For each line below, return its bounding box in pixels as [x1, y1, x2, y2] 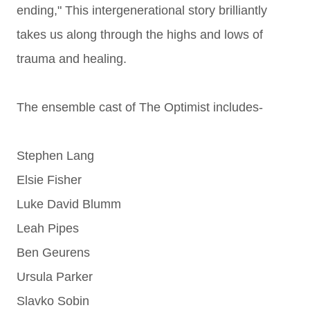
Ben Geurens [17, 246, 90, 259]
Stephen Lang [17, 149, 94, 163]
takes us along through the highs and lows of [17, 28, 263, 42]
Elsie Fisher [17, 173, 82, 187]
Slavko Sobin [17, 294, 89, 308]
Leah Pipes [17, 221, 79, 235]
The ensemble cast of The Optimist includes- [17, 100, 266, 114]
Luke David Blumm [17, 197, 121, 211]
